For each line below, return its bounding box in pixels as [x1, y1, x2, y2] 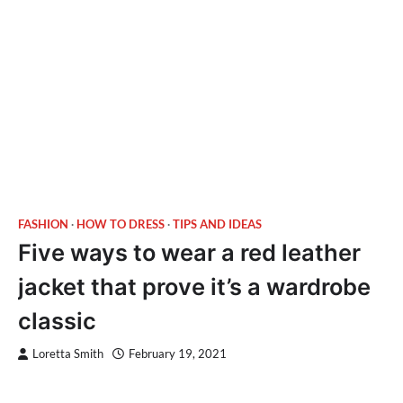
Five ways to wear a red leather [18, 238, 361, 266]
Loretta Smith [32, 347, 103, 361]
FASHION [18, 218, 68, 231]
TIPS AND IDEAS [173, 218, 262, 231]
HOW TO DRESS [76, 218, 165, 231]
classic [18, 307, 96, 335]
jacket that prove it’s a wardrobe [18, 273, 371, 300]
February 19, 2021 [129, 347, 227, 361]
